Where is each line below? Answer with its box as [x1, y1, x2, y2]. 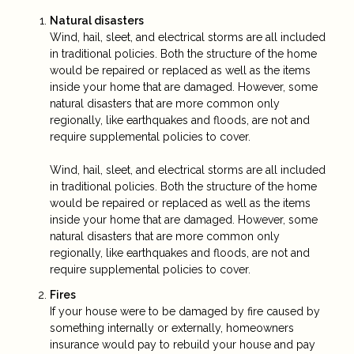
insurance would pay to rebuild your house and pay [50, 337, 315, 351]
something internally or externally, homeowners [50, 321, 294, 334]
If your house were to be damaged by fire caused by [50, 304, 320, 318]
